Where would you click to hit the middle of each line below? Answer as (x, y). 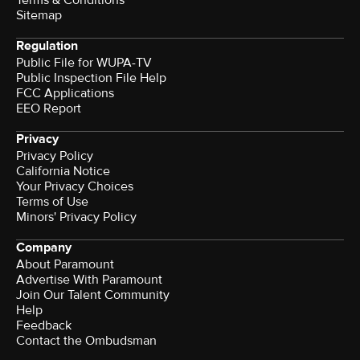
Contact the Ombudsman (86, 341)
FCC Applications (65, 94)
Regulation (47, 46)
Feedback (44, 326)
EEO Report (49, 109)
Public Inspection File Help (91, 78)
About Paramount (65, 265)
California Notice (63, 172)
